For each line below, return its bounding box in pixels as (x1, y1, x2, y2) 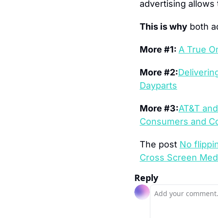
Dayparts (140, 80, 177, 91)
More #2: (140, 67, 178, 77)
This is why (140, 21, 187, 32)
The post (140, 139, 180, 149)
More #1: (140, 44, 179, 54)
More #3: (140, 103, 179, 113)
